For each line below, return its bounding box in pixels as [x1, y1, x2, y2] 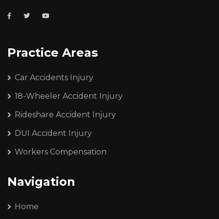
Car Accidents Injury [15, 72, 93, 82]
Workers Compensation [15, 147, 107, 156]
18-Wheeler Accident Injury [15, 91, 123, 101]
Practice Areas [7, 45, 98, 60]
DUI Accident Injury [15, 128, 92, 138]
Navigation [7, 174, 75, 189]
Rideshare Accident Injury [15, 109, 116, 119]
